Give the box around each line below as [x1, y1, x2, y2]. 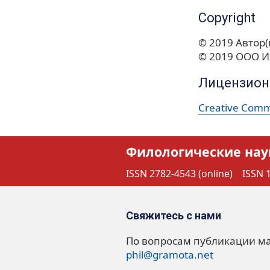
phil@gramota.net [126, 248, 213, 262]
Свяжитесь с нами [126, 209, 221, 222]
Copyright [198, 10, 256, 26]
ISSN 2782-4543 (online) [126, 166, 233, 180]
